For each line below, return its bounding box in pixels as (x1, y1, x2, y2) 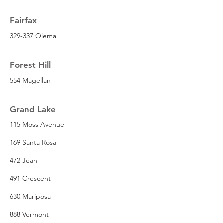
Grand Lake (10, 104, 56, 114)
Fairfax (10, 15, 37, 25)
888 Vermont (10, 209, 49, 219)
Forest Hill (10, 59, 51, 70)
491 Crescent (10, 173, 51, 183)
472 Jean (10, 155, 37, 165)
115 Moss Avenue (10, 119, 64, 129)
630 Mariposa (10, 191, 51, 201)
